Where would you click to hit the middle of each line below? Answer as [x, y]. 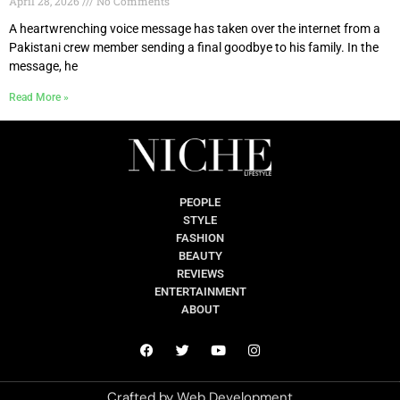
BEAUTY [200, 256]
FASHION [200, 238]
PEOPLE [200, 203]
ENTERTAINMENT [200, 292]
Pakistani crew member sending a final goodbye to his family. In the [194, 47]
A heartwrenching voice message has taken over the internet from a [195, 28]
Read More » [39, 97]
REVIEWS [200, 274]
